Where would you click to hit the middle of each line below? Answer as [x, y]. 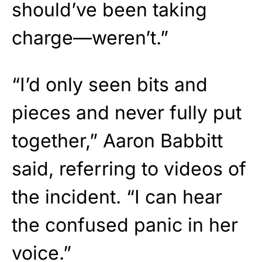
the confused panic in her [125, 225]
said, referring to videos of [129, 168]
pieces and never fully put [127, 112]
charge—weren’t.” [90, 37]
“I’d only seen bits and [110, 84]
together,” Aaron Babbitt [117, 140]
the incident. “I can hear [117, 196]
